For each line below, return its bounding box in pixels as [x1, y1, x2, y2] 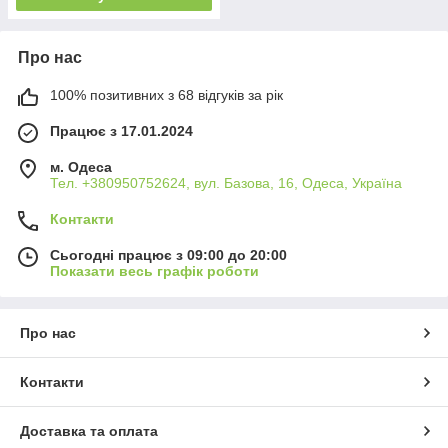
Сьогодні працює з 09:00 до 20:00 [50, 246, 287, 263]
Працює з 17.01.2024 [50, 122, 193, 139]
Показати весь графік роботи [50, 262, 259, 279]
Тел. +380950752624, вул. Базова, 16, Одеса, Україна [50, 174, 402, 191]
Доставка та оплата [20, 422, 158, 439]
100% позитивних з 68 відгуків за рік [50, 86, 283, 103]
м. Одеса [50, 158, 112, 175]
